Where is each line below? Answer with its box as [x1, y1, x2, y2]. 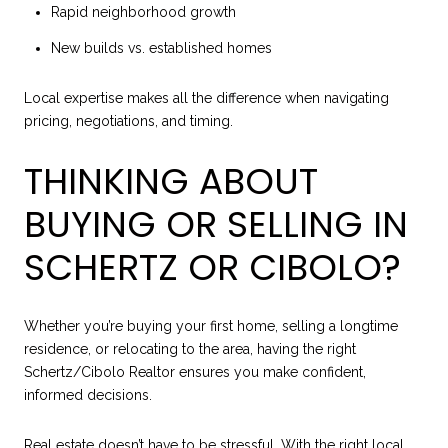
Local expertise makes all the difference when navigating [24, 90, 389, 107]
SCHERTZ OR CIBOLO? [24, 241, 401, 293]
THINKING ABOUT [24, 155, 318, 207]
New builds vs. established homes [50, 40, 272, 57]
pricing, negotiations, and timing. [24, 113, 233, 130]
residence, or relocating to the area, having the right [24, 341, 356, 358]
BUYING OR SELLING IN [24, 198, 408, 250]
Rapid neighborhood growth [50, 4, 236, 21]
